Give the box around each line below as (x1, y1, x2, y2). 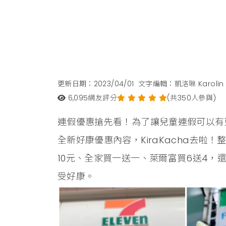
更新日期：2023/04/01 (58, 79, 134, 89)
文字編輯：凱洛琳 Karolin (138, 79, 224, 89)
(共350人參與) (167, 93, 216, 103)
